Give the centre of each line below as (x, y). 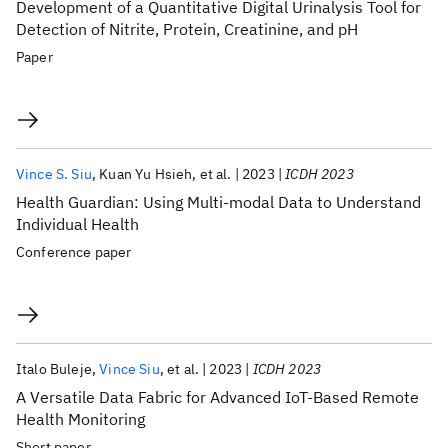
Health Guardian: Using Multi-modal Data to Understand (218, 202)
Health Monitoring (80, 419)
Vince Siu (129, 369)
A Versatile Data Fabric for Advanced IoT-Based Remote (217, 397)
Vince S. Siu (54, 174)
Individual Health (77, 224)
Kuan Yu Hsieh (146, 174)
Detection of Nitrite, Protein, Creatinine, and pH (187, 29)
